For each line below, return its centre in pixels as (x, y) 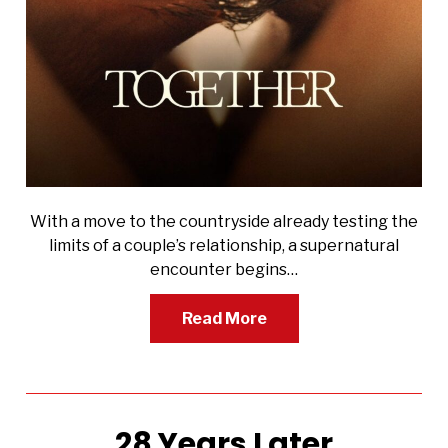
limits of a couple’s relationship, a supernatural (224, 246)
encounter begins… (224, 270)
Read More (224, 319)
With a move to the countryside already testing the (224, 222)
